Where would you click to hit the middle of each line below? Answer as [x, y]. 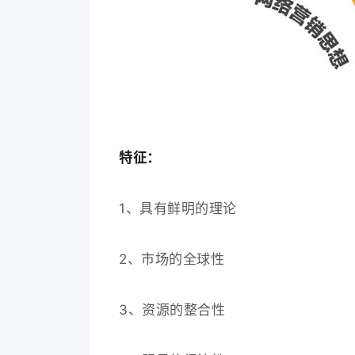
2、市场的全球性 [172, 259]
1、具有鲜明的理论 [178, 208]
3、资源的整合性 [172, 309]
